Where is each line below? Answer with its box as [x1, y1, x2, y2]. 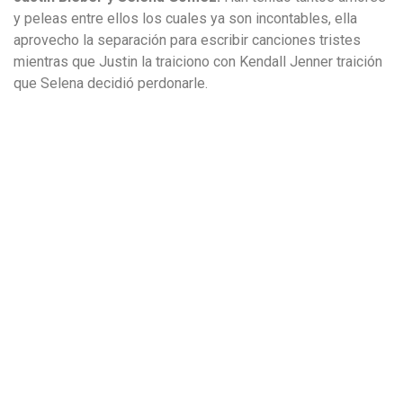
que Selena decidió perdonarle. [13, 74, 208, 92]
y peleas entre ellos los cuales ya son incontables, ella [13, 9, 357, 27]
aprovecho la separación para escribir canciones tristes [13, 31, 361, 49]
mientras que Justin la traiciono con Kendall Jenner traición [13, 52, 382, 70]
